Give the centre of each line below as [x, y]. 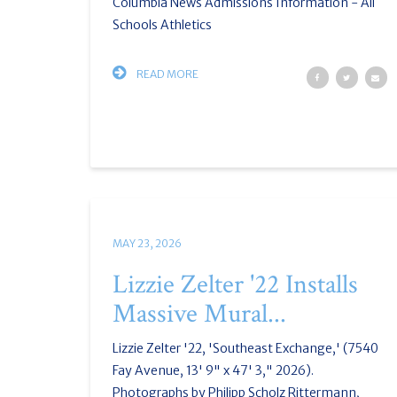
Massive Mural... [199, 314]
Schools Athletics [162, 25]
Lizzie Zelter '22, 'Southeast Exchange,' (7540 [245, 348]
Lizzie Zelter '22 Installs [235, 285]
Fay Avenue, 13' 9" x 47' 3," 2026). [213, 370]
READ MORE [167, 74]
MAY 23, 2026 [147, 243]
